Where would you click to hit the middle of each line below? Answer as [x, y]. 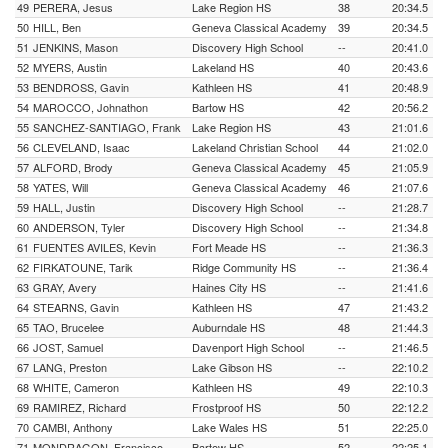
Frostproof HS [226, 407]
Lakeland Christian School [255, 147]
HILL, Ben [57, 27]
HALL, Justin [64, 207]
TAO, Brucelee [68, 327]
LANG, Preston [70, 367]
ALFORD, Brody [73, 167]
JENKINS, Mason [75, 47]
